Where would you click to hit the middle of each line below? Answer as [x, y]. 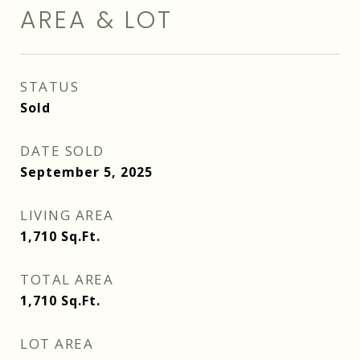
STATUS [49, 86]
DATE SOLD [62, 151]
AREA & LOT [96, 20]
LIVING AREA [67, 215]
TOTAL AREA [67, 279]
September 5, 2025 [86, 172]
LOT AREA [57, 344]
